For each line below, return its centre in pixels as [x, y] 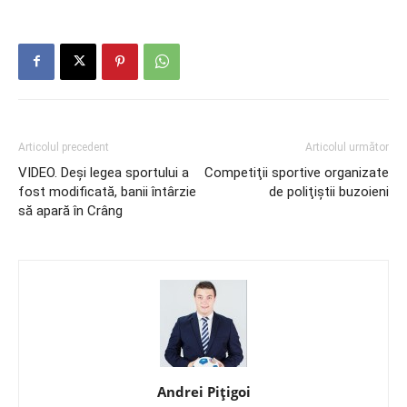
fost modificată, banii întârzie [107, 191]
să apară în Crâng [70, 210]
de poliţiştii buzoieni [329, 191]
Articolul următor [347, 147]
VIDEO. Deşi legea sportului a [104, 172]
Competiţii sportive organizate [297, 172]
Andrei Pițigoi [203, 391]
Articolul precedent [64, 147]
